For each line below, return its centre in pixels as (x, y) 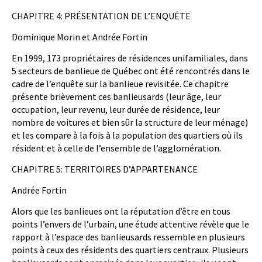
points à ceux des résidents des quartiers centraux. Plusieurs (130, 250)
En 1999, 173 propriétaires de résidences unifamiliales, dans (130, 58)
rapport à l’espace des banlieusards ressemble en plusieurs (128, 237)
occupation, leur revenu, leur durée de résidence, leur (116, 110)
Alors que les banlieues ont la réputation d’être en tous (121, 211)
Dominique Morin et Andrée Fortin (80, 37)
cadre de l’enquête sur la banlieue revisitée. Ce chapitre (120, 84)
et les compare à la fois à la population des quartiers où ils (127, 135)
